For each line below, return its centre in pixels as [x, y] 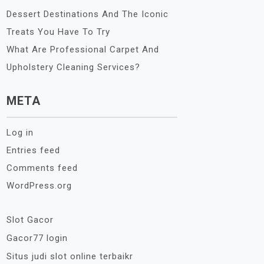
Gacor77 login [37, 238]
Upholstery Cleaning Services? [73, 67]
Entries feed [33, 150]
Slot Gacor [30, 220]
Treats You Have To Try [58, 32]
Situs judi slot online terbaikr [70, 256]
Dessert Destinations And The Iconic [88, 14]
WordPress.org [39, 186]
